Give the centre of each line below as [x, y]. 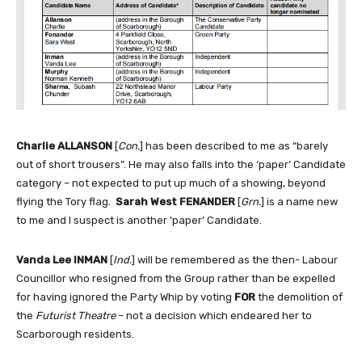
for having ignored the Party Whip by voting [125, 297]
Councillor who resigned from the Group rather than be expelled [176, 278]
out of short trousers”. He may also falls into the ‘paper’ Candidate [181, 164]
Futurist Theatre [74, 316]
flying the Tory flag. [66, 202]
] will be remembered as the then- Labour [235, 260]
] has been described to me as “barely [234, 146]
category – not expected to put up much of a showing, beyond [171, 183]
